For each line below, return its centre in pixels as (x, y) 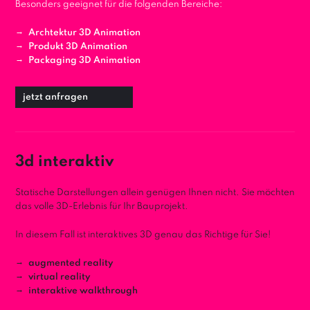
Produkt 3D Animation (78, 46)
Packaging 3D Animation (84, 60)
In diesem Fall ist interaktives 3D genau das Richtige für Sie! (143, 235)
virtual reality (60, 277)
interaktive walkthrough (83, 291)
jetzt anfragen (55, 97)
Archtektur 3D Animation (84, 33)
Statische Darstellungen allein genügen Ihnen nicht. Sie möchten (155, 192)
